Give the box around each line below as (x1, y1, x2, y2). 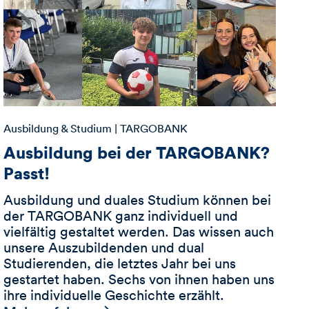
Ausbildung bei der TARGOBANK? (3, 141, 270, 163)
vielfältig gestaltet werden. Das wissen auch (3, 222, 275, 241)
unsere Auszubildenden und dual (3, 238, 205, 257)
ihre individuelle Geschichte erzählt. (3, 286, 225, 304)
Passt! (3, 162, 50, 184)
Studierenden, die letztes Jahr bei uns (3, 254, 237, 272)
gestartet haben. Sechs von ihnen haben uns (3, 270, 275, 288)
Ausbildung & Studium (3, 121, 112, 136)
